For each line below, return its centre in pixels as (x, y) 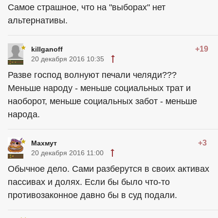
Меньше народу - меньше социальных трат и (99, 88)
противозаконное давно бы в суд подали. (92, 195)
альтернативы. (38, 20)
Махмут (44, 143)
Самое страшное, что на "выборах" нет (87, 7)
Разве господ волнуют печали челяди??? (92, 75)
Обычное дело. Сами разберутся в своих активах (109, 169)
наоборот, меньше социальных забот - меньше (102, 101)
